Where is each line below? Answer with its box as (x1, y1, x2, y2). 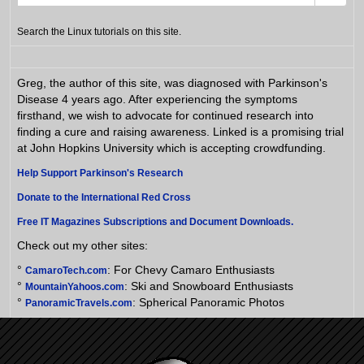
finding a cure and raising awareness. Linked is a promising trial (17, 125, 344, 138)
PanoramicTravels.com (25, 297, 132, 309)
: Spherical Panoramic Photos (132, 296, 284, 309)
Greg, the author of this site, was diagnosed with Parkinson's (17, 76, 327, 89)
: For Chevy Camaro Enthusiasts (107, 263, 275, 276)
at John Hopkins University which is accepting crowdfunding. (17, 141, 326, 154)
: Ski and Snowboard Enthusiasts (124, 279, 293, 292)
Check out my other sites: (17, 239, 148, 252)
